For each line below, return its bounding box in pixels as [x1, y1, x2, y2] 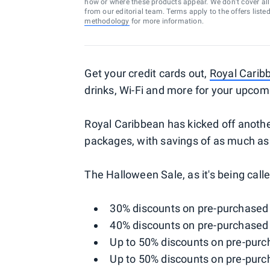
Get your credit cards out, [84, 67, 210, 80]
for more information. [129, 17, 204, 25]
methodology [84, 17, 130, 25]
